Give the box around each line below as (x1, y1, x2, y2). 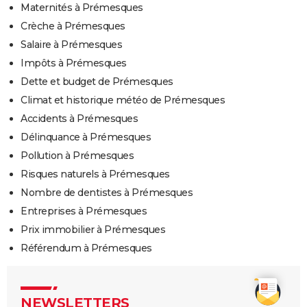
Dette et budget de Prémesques (21, 75, 173, 88)
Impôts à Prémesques (21, 57, 127, 70)
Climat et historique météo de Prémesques (21, 94, 225, 107)
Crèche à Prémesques (21, 20, 125, 33)
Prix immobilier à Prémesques (21, 223, 165, 236)
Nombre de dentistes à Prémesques (21, 186, 193, 199)
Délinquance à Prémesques (21, 131, 151, 144)
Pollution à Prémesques (21, 149, 134, 162)
